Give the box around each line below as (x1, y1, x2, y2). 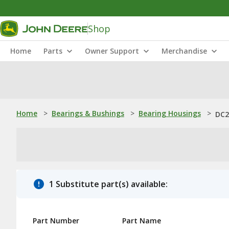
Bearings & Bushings (52, 108, 124, 118)
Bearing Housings (139, 108, 201, 118)
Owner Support (85, 46, 139, 56)
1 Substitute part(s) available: (49, 178, 168, 190)
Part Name (122, 216, 161, 225)
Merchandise (162, 46, 207, 56)
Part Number (33, 216, 79, 225)
